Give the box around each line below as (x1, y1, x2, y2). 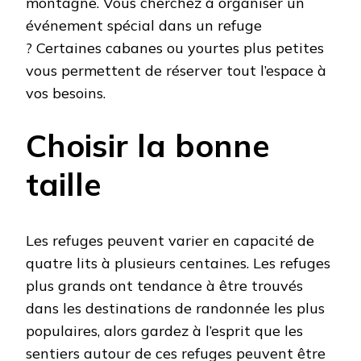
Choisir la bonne (26, 125, 269, 165)
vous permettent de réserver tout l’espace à (26, 60, 326, 80)
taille (26, 164, 101, 204)
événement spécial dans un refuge (26, 15, 262, 35)
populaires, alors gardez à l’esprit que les (26, 321, 303, 340)
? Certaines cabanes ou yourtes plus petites (26, 38, 324, 57)
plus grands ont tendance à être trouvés (26, 276, 303, 295)
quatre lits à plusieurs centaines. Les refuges (26, 253, 330, 272)
